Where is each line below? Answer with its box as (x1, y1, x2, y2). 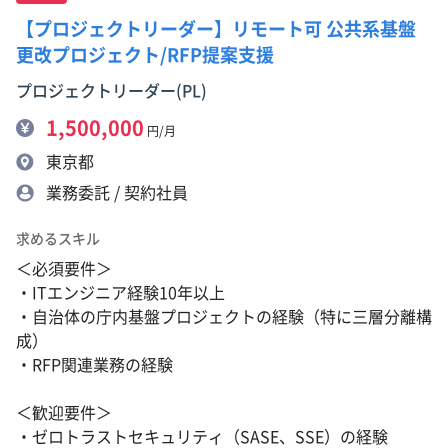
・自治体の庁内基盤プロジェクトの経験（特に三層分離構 (16, 308, 432, 325)
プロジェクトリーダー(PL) (16, 82, 207, 99)
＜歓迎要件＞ (16, 404, 112, 421)
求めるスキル (16, 231, 100, 246)
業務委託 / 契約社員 (46, 184, 188, 201)
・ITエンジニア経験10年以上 (16, 284, 225, 301)
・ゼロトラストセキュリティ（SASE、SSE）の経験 (16, 428, 388, 445)
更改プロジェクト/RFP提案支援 (16, 45, 274, 64)
